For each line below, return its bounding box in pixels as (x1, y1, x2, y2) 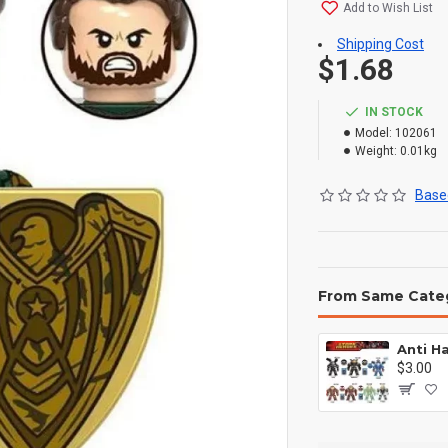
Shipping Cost (337, 36, 424, 52)
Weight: (355, 144, 397, 158)
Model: (355, 126, 392, 140)
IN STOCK (365, 105, 423, 119)
